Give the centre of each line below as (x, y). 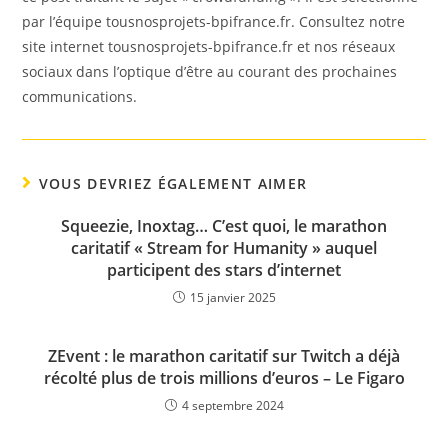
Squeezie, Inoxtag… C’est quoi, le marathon (224, 226)
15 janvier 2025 (232, 297)
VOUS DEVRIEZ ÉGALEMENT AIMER (173, 183)
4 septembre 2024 (232, 405)
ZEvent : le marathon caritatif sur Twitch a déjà (224, 356)
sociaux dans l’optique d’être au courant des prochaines (210, 71)
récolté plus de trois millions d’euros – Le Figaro (224, 378)
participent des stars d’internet (224, 270)
